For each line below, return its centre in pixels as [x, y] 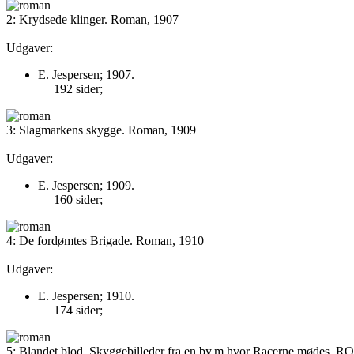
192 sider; [78, 89]
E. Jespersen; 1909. [86, 185]
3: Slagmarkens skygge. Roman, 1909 [101, 130]
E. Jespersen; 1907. [86, 75]
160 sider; [78, 200]
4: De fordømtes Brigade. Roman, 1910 [105, 241]
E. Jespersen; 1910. [86, 296]
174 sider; [78, 310]
